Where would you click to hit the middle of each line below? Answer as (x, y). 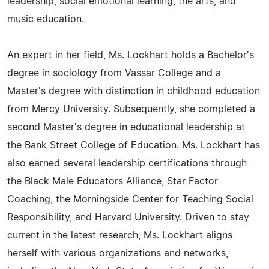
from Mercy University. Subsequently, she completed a (131, 109)
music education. (46, 19)
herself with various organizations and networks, (118, 253)
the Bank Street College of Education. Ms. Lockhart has (134, 145)
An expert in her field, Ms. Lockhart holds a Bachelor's (131, 55)
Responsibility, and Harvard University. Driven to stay (128, 217)
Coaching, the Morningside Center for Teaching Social (130, 199)
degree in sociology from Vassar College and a (114, 73)
